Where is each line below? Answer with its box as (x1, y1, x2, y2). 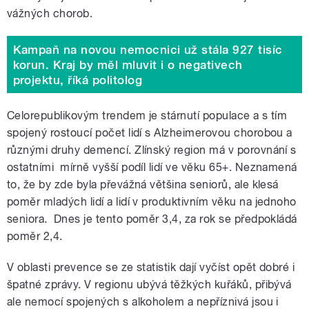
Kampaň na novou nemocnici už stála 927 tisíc (12, 42, 283, 57)
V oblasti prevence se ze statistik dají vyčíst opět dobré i (7, 261, 295, 275)
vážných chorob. (7, 7, 93, 21)
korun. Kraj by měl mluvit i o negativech (12, 57, 243, 72)
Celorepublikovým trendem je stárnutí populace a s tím (7, 109, 288, 123)
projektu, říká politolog (12, 72, 143, 87)
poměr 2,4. (7, 230, 63, 243)
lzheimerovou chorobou (161, 126, 283, 140)
